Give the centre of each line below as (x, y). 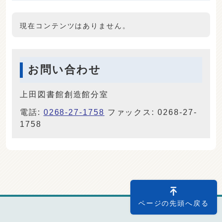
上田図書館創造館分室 (64, 95)
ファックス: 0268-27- (151, 112)
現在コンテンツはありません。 (75, 26)
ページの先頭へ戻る (173, 204)
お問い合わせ (64, 70)
